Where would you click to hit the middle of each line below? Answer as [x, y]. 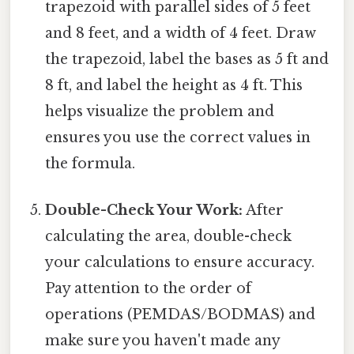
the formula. [90, 163]
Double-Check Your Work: [144, 210]
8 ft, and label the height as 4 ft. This [174, 85]
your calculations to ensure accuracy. [180, 262]
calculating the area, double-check [169, 236]
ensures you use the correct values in [178, 137]
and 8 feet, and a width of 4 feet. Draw [181, 33]
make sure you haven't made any [163, 340]
